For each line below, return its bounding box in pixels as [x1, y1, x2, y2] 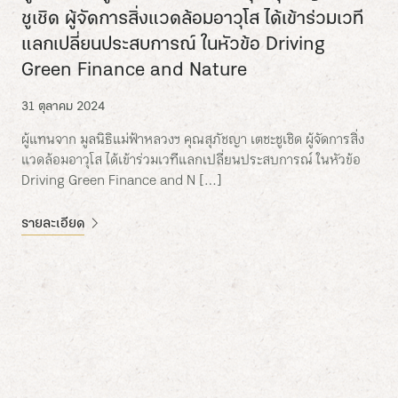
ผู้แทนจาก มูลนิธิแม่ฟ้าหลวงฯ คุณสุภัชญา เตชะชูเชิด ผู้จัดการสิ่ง [21, 128, 364, 154]
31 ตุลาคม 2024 [21, 100, 105, 115]
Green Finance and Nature [21, 61, 247, 81]
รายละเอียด [21, 217, 84, 232]
